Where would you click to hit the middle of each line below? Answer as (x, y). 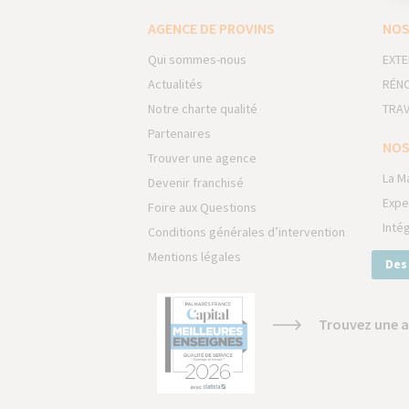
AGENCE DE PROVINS (211, 28)
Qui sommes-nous (197, 59)
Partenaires (179, 133)
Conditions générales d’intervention (246, 232)
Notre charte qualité (203, 109)
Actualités (175, 84)
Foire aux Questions (202, 207)
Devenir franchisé (196, 183)
